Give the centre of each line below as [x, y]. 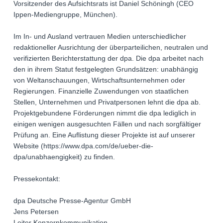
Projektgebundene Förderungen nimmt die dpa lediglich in [105, 113]
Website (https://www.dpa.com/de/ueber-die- [83, 146]
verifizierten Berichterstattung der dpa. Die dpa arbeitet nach [109, 58]
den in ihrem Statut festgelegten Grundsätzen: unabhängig [106, 69]
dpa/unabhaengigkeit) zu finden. [64, 157]
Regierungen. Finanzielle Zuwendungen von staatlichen [101, 91]
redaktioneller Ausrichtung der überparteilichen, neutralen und [111, 48]
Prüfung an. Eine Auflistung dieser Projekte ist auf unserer [104, 135]
